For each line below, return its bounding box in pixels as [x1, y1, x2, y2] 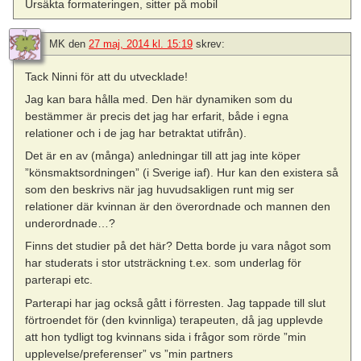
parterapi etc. [25, 273, 93, 287]
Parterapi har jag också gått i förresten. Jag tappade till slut [25, 296, 326, 309]
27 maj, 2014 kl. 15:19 [89, 37, 193, 50]
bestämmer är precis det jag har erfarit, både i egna [25, 110, 289, 123]
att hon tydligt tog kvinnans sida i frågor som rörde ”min [25, 330, 307, 343]
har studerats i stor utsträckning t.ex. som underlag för [25, 256, 302, 270]
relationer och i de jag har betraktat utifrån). [25, 127, 247, 140]
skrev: [196, 37, 225, 50]
